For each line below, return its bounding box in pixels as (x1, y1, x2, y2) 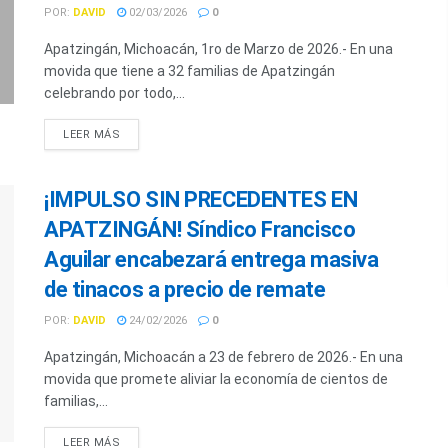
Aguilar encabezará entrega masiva (44, 246, 379, 272)
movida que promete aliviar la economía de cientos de (44, 370, 388, 387)
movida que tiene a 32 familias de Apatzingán (44, 62, 335, 79)
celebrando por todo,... (44, 84, 185, 101)
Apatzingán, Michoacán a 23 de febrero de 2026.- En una (44, 348, 403, 365)
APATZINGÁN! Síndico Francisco (44, 216, 356, 242)
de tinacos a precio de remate (44, 276, 326, 302)
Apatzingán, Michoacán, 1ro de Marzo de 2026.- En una (44, 40, 393, 57)
